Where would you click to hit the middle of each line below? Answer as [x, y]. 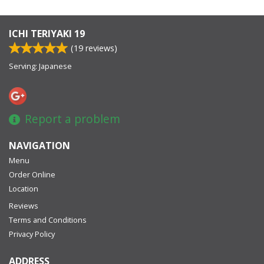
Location [24, 189]
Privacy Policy [32, 234]
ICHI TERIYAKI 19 [47, 34]
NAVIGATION [39, 146]
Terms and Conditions [48, 220]
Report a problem [72, 119]
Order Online [32, 174]
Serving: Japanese [40, 66]
